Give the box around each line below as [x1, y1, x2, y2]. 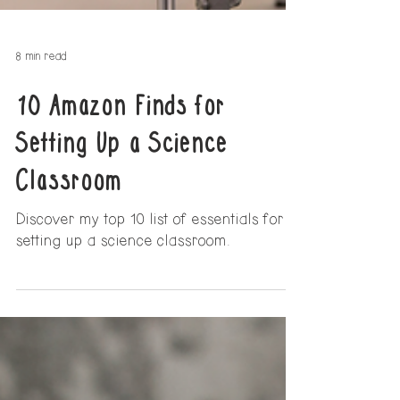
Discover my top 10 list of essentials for [16, 264, 150, 281]
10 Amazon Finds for [16, 144, 225, 175]
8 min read [16, 103, 67, 116]
